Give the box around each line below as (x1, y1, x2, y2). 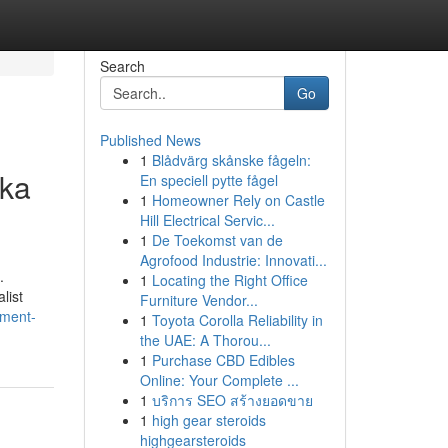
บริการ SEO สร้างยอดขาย (151, 390, 313, 410)
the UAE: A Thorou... (139, 330, 271, 350)
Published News (99, 130, 201, 150)
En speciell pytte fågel (139, 170, 278, 190)
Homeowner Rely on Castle (151, 190, 325, 210)
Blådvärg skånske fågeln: (151, 150, 311, 170)
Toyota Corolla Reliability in (151, 310, 323, 330)
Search (99, 56, 145, 76)
